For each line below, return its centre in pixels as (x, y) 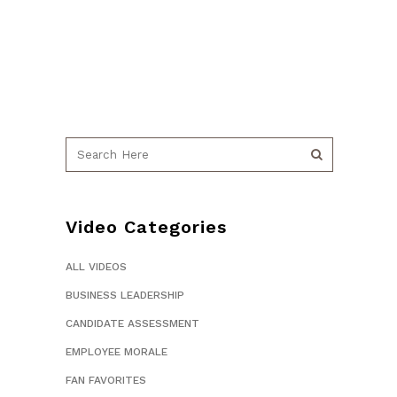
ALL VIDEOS (96, 267)
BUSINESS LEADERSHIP (125, 296)
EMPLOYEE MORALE (117, 352)
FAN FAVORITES (106, 381)
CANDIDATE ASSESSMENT (132, 324)
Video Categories (146, 227)
